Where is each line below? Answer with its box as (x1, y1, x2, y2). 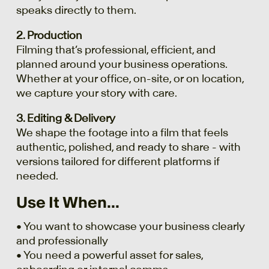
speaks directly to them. (16, 4, 136, 17)
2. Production (16, 29, 82, 42)
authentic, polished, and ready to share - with (16, 140, 241, 154)
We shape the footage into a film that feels (16, 125, 228, 139)
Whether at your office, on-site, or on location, (16, 72, 244, 85)
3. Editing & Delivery (16, 111, 115, 125)
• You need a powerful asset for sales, (16, 248, 203, 262)
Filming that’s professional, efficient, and (16, 43, 216, 56)
